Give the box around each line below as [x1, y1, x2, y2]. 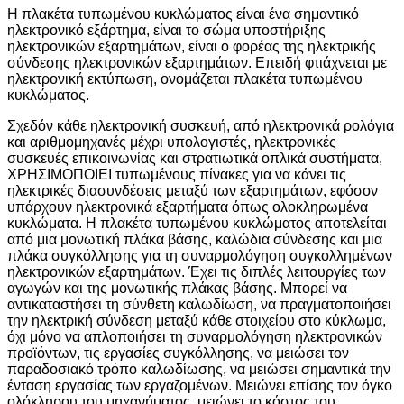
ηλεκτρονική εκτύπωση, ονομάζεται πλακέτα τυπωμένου [7, 71, 363, 87]
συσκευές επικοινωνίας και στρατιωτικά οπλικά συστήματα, [7, 151, 382, 167]
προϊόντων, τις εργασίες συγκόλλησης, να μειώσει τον [7, 345, 349, 362]
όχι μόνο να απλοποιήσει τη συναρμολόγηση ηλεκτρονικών [7, 329, 382, 345]
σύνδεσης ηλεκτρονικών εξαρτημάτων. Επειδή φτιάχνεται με [7, 55, 387, 71]
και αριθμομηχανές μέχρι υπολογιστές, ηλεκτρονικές [7, 134, 336, 151]
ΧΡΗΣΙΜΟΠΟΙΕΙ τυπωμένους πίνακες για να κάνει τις [7, 167, 346, 183]
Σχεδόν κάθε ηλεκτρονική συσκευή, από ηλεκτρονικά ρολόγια [7, 118, 394, 134]
